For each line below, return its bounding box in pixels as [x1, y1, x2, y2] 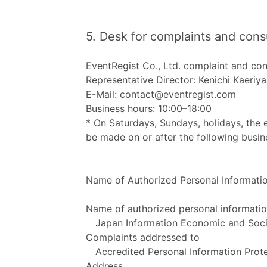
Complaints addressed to [86, 231, 200, 243]
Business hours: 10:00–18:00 [86, 103, 212, 114]
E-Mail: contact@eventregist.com [86, 88, 236, 100]
